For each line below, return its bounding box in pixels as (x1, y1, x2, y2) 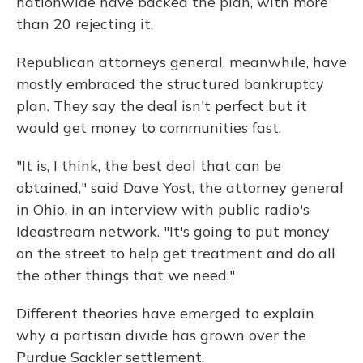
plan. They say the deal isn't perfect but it (16, 96, 307, 115)
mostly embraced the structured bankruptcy (16, 75, 324, 93)
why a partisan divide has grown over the (16, 326, 306, 344)
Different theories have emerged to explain (16, 304, 314, 322)
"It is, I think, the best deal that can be (16, 156, 281, 175)
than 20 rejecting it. (16, 15, 153, 33)
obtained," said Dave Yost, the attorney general (16, 178, 344, 197)
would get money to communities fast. (16, 118, 281, 137)
